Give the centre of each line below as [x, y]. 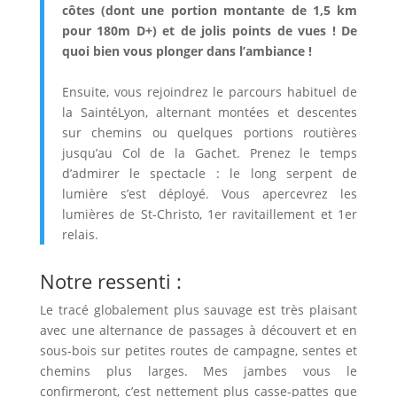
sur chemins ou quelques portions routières [210, 132]
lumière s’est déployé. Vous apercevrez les [210, 193]
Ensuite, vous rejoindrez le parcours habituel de [210, 91]
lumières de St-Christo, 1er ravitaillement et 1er [210, 214]
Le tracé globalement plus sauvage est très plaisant [198, 309]
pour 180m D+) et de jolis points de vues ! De [210, 30]
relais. [80, 234]
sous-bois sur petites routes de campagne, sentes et [198, 350]
